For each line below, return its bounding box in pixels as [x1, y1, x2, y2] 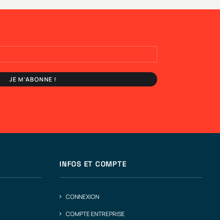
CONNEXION [66, 192, 99, 201]
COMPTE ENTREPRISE [66, 210, 125, 218]
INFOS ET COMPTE [59, 159, 127, 168]
